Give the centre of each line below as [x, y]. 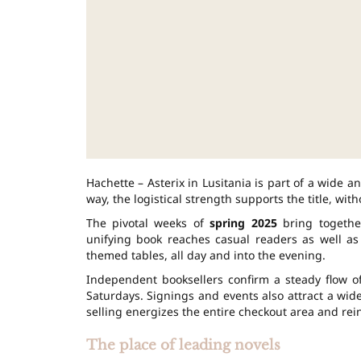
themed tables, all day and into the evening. [205, 255]
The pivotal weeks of [148, 222]
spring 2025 [243, 222]
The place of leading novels [183, 345]
